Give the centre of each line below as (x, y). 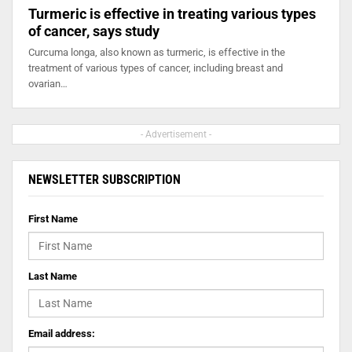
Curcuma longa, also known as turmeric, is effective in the (157, 52)
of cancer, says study (94, 31)
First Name (53, 218)
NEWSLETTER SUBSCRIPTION (104, 179)
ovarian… (48, 83)
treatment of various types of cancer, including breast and (156, 68)
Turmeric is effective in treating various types (172, 13)
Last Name (53, 276)
